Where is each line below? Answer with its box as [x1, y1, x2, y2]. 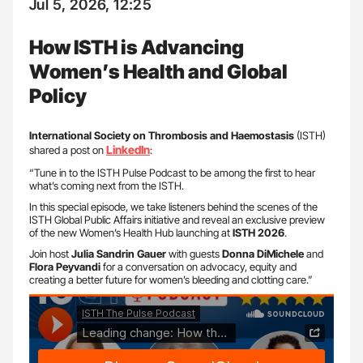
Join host [29, 246, 69, 260]
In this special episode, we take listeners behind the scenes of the [29, 199, 318, 213]
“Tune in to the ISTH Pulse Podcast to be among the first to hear [29, 165, 315, 179]
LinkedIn [106, 142, 150, 156]
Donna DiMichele [222, 246, 304, 260]
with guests [166, 246, 222, 260]
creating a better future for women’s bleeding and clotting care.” [29, 272, 313, 286]
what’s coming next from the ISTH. [29, 178, 184, 192]
